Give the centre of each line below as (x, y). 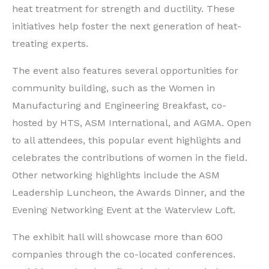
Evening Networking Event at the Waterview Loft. (124, 210)
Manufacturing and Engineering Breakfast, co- (119, 106)
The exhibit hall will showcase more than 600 (117, 237)
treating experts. (50, 44)
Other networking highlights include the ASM (116, 175)
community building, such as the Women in (113, 88)
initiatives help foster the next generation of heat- (127, 26)
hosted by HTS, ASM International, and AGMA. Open (131, 123)
